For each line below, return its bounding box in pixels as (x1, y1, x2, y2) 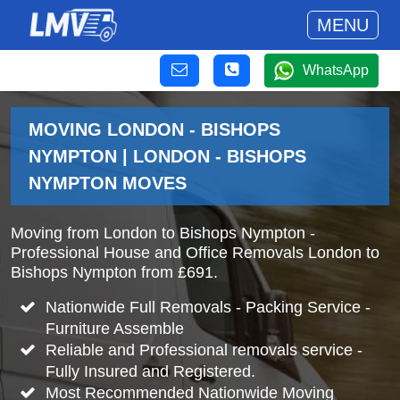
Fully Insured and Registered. (45, 362, 255, 380)
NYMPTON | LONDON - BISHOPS (29, 146, 306, 166)
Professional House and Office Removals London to (11, 244, 379, 262)
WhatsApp (303, 62, 369, 78)
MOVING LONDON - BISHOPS (29, 120, 280, 139)
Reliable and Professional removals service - (45, 341, 362, 359)
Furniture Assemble (45, 320, 184, 337)
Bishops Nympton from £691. (11, 263, 218, 281)
